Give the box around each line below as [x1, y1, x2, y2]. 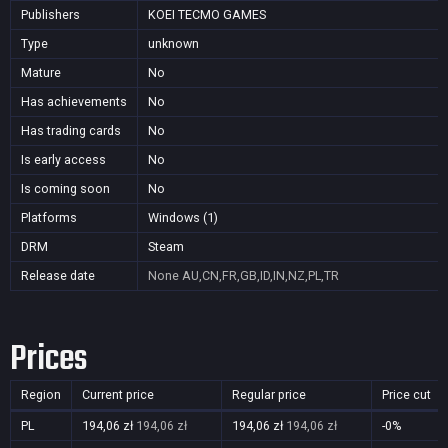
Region [21, 387, 61, 402]
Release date [21, 268, 95, 283]
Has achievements [21, 94, 127, 109]
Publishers [21, 7, 80, 22]
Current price [82, 387, 154, 402]
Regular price [232, 387, 306, 402]
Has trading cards [21, 123, 121, 138]
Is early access [21, 152, 106, 167]
